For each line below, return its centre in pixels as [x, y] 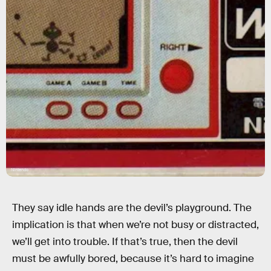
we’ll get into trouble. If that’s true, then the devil [125, 242]
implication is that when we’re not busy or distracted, [135, 225]
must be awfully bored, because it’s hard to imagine [133, 259]
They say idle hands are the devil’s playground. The [132, 208]
